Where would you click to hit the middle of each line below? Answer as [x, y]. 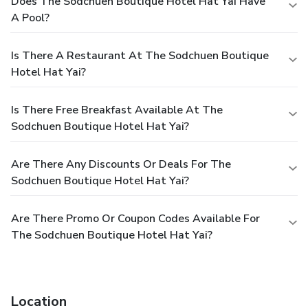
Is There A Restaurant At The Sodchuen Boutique [140, 55]
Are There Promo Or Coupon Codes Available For [135, 218]
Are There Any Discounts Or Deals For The [121, 164]
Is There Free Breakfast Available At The [117, 110]
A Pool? [30, 18]
